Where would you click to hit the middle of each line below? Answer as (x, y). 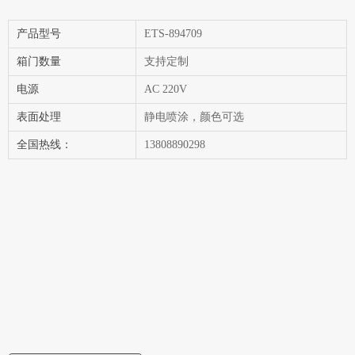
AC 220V (166, 89)
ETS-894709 (173, 34)
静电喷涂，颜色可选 (194, 117)
